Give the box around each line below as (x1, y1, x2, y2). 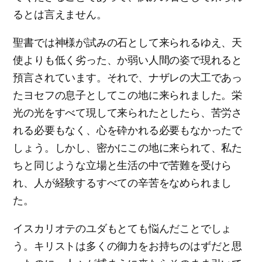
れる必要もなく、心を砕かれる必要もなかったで (13, 124, 242, 136)
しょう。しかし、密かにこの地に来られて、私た (13, 142, 242, 154)
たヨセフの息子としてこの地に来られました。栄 (13, 89, 242, 101)
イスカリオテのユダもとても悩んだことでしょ (13, 222, 232, 235)
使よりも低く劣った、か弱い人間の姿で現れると (13, 54, 242, 66)
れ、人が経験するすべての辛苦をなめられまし (13, 177, 232, 189)
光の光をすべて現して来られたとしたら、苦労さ (13, 106, 242, 119)
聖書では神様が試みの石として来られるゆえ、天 (13, 36, 242, 49)
